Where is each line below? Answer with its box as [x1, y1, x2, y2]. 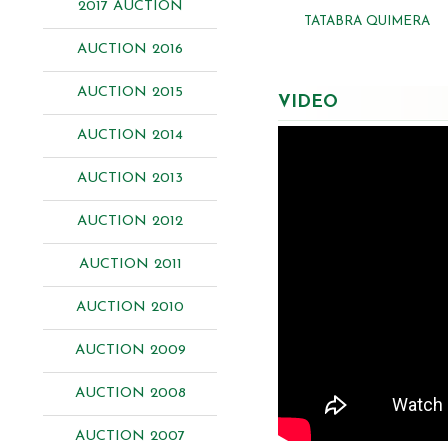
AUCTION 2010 [76, 300, 184, 315]
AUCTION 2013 [77, 171, 183, 186]
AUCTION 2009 [74, 343, 186, 358]
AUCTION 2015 [77, 85, 183, 100]
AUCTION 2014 [77, 128, 183, 143]
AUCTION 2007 [75, 429, 185, 444]
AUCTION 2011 [78, 257, 182, 272]
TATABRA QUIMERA [303, 14, 430, 28]
